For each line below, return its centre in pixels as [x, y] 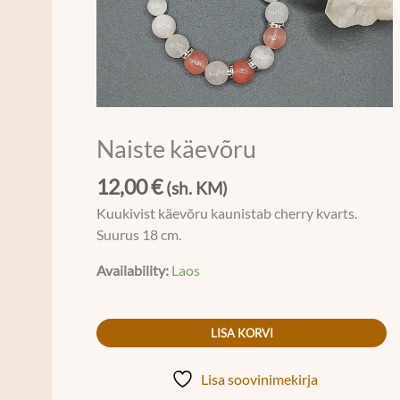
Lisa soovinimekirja [259, 380]
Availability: [133, 270]
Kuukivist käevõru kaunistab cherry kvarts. [227, 214]
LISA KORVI [242, 333]
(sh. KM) [197, 188]
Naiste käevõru [177, 148]
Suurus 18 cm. [139, 235]
